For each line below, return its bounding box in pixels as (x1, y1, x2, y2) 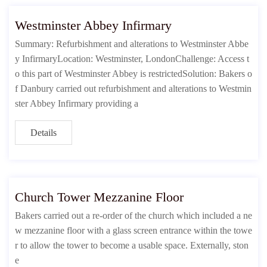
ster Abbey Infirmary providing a (15, 98, 138, 108)
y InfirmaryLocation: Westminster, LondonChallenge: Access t (15, 54, 249, 64)
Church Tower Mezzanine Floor (15, 190, 184, 204)
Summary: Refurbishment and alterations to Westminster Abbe (15, 39, 249, 49)
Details (30, 128, 57, 138)
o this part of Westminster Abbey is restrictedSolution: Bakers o (15, 69, 252, 79)
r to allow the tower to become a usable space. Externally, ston (15, 240, 249, 250)
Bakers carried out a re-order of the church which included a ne (15, 210, 252, 221)
